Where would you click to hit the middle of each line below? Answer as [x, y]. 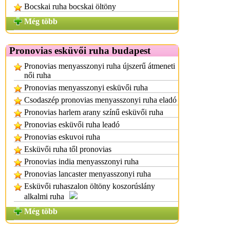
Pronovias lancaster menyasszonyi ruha [88, 174]
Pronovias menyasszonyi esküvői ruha [86, 88]
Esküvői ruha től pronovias [68, 149]
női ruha [37, 75]
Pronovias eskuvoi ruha [62, 137]
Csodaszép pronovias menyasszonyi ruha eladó [100, 100]
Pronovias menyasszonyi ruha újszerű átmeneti [100, 66]
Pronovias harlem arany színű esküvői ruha [94, 112]
